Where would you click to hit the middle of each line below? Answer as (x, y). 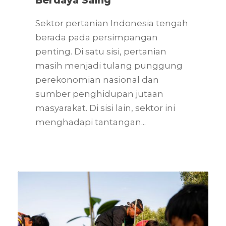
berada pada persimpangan (97, 37)
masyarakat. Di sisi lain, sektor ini (105, 108)
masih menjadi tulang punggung (109, 65)
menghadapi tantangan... (91, 122)
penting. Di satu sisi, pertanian (101, 51)
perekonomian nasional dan (97, 79)
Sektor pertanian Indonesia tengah (112, 23)
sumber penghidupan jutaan (99, 94)
